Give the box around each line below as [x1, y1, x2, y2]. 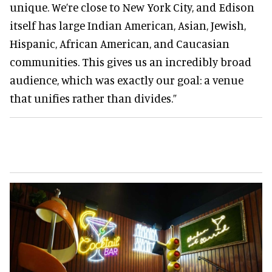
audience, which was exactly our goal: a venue [10, 73, 243, 87]
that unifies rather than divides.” [10, 91, 177, 106]
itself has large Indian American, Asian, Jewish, [10, 18, 246, 33]
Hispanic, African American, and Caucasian [10, 36, 229, 51]
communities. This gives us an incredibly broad [10, 55, 251, 69]
